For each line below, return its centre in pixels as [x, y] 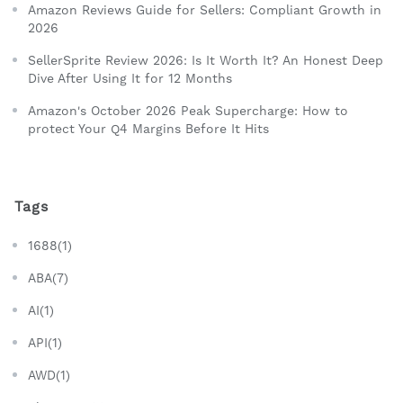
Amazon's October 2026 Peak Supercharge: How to [188, 111]
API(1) [45, 343]
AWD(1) [49, 376]
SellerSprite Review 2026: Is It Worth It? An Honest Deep [206, 61]
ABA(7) [48, 278]
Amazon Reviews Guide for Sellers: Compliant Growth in [205, 10]
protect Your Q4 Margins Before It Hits [148, 129]
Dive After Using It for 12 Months [130, 79]
